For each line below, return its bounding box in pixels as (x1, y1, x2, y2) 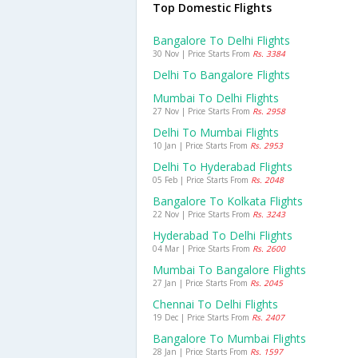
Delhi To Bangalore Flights (153, 67, 290, 82)
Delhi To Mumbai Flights (153, 125, 279, 140)
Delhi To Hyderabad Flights (153, 159, 292, 174)
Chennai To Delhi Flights (153, 296, 278, 312)
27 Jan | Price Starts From (153, 277, 250, 288)
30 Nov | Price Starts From (153, 48, 253, 59)
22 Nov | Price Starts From (153, 209, 253, 220)
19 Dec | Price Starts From (153, 312, 252, 323)
